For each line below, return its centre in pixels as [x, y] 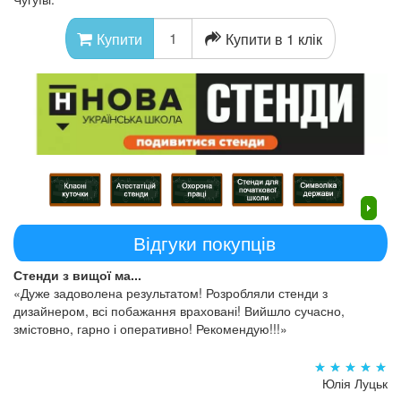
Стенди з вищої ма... [77, 275]
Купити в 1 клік [274, 38]
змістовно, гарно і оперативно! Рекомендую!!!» [150, 329]
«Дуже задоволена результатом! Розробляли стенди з [171, 293]
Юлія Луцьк [355, 383]
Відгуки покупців [205, 243]
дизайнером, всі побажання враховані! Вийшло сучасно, [179, 311]
